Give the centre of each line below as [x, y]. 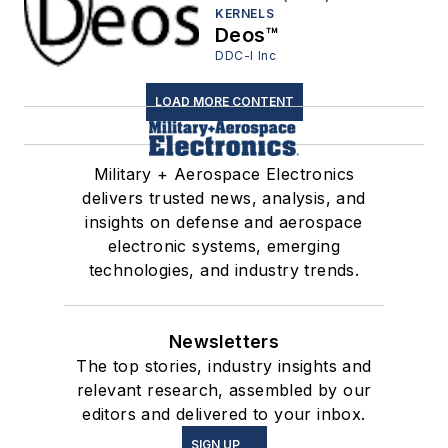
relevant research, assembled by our [224, 389]
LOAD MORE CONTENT [224, 101]
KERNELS [245, 14]
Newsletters [224, 341]
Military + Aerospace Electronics [224, 173]
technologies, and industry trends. [224, 269]
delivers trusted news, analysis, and [224, 197]
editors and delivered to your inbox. [224, 413]
